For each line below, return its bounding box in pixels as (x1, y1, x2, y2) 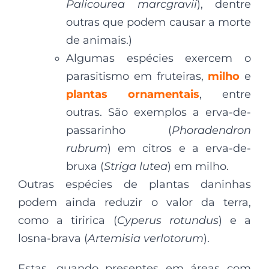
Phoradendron (172, 123, 251, 137)
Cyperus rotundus (116, 213, 219, 227)
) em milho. (168, 159, 229, 173)
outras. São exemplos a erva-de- (66, 105, 251, 119)
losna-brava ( (18, 231, 88, 245)
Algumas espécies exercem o (66, 51, 251, 65)
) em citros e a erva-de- (107, 141, 251, 155)
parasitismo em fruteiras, (66, 69, 208, 83)
